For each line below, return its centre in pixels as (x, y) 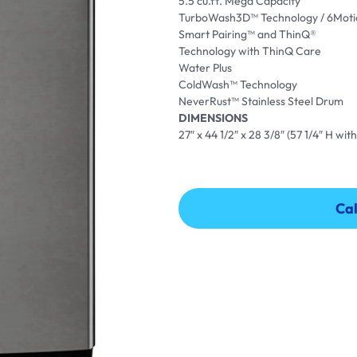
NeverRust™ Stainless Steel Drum (261, 101)
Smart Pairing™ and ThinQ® (247, 34)
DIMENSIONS (213, 118)
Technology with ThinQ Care (250, 51)
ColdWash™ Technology (238, 84)
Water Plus (205, 68)
